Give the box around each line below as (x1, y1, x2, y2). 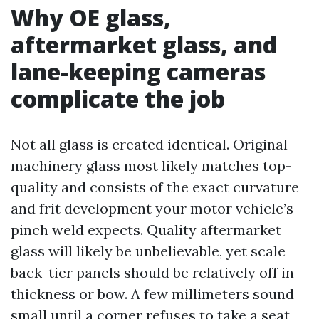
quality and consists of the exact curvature (11, 178, 299, 196)
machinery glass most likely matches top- (11, 157, 292, 174)
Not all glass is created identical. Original (11, 135, 288, 153)
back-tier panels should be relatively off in (11, 263, 294, 281)
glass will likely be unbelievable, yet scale (11, 242, 286, 260)
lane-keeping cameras (11, 56, 266, 87)
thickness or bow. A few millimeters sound (11, 285, 294, 303)
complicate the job (11, 83, 225, 114)
